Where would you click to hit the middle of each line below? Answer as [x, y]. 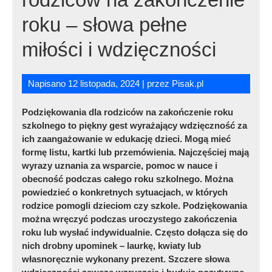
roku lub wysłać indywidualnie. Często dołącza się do [135, 232]
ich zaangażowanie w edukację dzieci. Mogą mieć [127, 138]
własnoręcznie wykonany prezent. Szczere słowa [126, 259]
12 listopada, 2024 [104, 83]
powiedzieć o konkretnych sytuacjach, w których [125, 192]
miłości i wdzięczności [119, 49]
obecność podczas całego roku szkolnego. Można [128, 178]
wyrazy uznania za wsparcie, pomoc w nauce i [120, 165]
